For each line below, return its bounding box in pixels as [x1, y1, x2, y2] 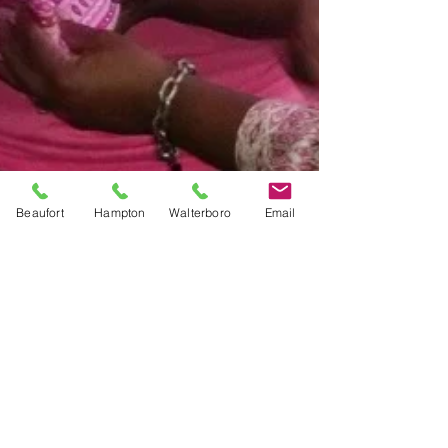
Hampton [94, 204, 146, 220]
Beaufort [16, 204, 64, 220]
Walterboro [169, 204, 231, 220]
